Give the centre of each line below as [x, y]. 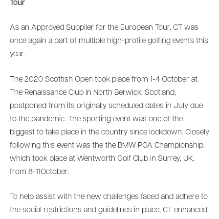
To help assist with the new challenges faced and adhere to [109, 197]
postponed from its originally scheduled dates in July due [106, 106]
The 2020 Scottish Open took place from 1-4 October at [104, 79]
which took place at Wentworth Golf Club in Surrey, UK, [102, 159]
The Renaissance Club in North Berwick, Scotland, [93, 93]
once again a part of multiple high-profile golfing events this [109, 41]
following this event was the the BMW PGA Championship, [107, 145]
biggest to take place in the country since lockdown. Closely [109, 132]
